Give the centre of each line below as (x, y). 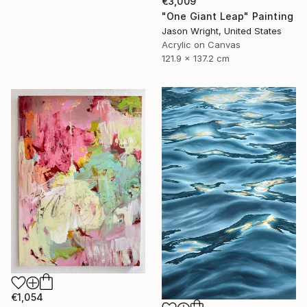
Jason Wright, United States (222, 30)
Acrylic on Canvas (201, 44)
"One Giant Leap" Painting (228, 16)
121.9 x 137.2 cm (196, 58)
